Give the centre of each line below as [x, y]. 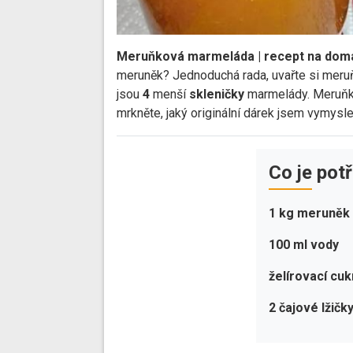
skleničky [217, 95]
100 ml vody [304, 245]
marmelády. [277, 95]
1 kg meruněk [310, 214]
